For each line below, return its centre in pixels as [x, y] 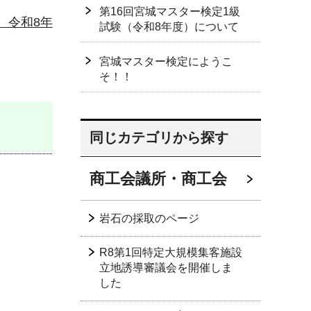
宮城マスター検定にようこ [166, 61]
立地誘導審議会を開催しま [166, 268]
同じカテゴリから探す [159, 137]
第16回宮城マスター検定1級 [170, 11]
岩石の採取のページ [149, 218]
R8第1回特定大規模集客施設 [171, 252]
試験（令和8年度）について [169, 27]
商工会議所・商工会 [158, 179]
